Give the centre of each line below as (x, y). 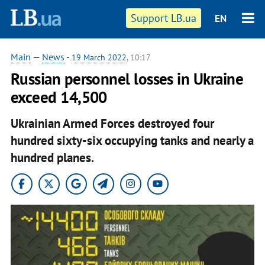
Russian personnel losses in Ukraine (127, 79)
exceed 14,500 (59, 97)
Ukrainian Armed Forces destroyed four (112, 123)
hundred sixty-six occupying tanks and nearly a (132, 140)
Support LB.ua (164, 18)
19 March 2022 (99, 57)
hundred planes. (52, 157)
